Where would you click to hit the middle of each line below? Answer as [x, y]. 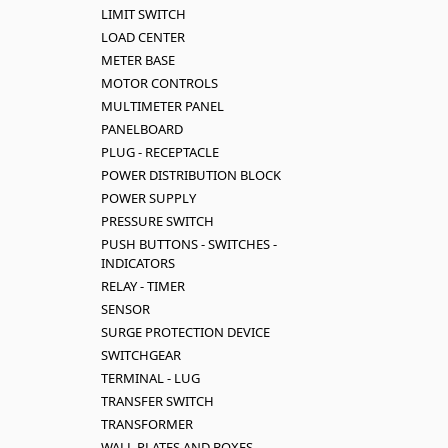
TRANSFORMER [146, 424]
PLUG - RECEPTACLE [159, 152]
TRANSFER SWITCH [157, 401]
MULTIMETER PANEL [162, 106]
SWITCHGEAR [140, 355]
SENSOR [125, 309]
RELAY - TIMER [142, 286]
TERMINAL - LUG [150, 378]
